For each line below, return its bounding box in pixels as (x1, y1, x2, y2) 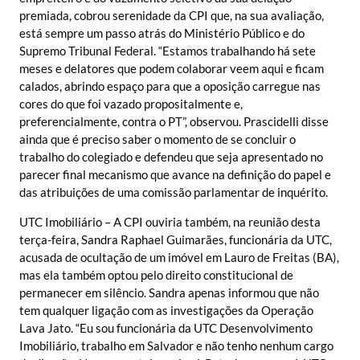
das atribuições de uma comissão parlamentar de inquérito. (19, 185, 328, 200)
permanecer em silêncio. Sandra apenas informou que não (19, 284, 319, 300)
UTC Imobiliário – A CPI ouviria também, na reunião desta (19, 214, 321, 229)
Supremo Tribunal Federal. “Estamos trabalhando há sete (19, 43, 316, 59)
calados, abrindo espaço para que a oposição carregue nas (19, 79, 321, 94)
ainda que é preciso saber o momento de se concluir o (19, 132, 296, 147)
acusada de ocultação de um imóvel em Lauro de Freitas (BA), (19, 249, 339, 264)
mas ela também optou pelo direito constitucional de (19, 267, 293, 282)
